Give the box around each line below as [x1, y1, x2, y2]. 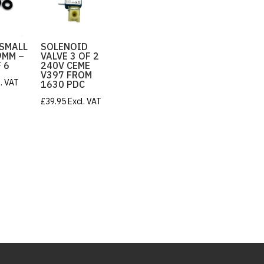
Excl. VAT [68, 95, 102, 107]
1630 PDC [41, 78, 85, 90]
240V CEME [41, 59, 91, 71]
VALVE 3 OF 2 [41, 49, 100, 62]
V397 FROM [41, 68, 93, 81]
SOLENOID [41, 40, 88, 52]
